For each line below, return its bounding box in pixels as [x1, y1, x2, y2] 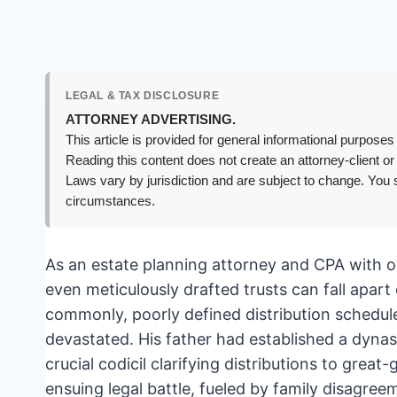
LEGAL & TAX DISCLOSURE [66, 89, 220, 102]
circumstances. [66, 193, 155, 208]
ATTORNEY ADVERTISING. [66, 112, 236, 127]
